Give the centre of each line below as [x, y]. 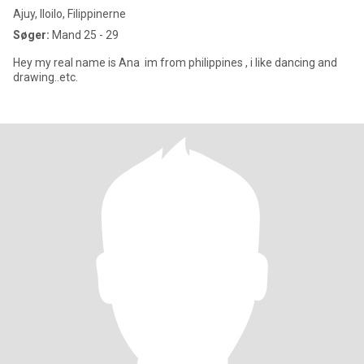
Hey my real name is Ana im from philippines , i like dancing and [175, 63]
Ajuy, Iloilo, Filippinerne [69, 14]
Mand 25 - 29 [84, 35]
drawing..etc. [45, 77]
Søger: [31, 35]
